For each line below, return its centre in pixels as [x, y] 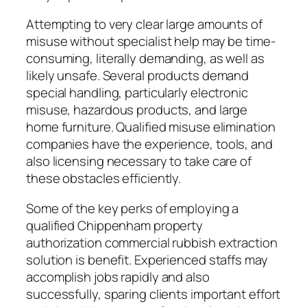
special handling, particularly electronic [137, 93]
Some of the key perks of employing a [133, 208]
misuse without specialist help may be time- [151, 41]
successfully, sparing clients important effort [153, 294]
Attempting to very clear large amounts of [144, 24]
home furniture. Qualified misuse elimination [151, 127]
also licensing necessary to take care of [139, 161]
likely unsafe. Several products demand [138, 76]
